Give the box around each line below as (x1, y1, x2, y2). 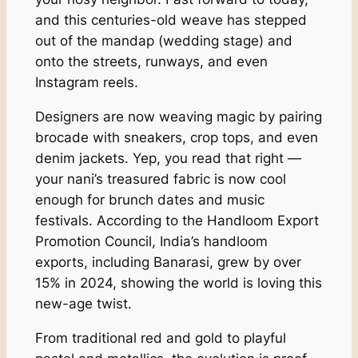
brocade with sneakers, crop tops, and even (34, 129, 318, 146)
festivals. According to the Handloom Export (34, 213, 319, 229)
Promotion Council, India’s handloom (34, 233, 268, 250)
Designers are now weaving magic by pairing (34, 109, 322, 125)
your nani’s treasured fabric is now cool (34, 171, 286, 188)
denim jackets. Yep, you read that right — (34, 150, 301, 167)
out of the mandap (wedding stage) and (34, 33, 292, 50)
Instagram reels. (34, 74, 138, 91)
